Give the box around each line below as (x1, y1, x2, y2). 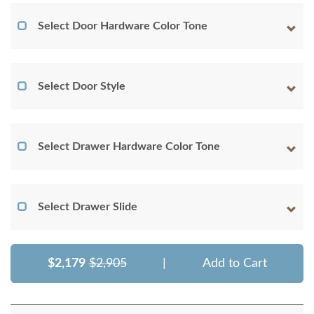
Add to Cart (202, 257, 267, 270)
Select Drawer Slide (38, 200, 137, 212)
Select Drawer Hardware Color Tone (38, 140, 220, 152)
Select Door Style (38, 80, 125, 92)
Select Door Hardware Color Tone (38, 20, 207, 32)
